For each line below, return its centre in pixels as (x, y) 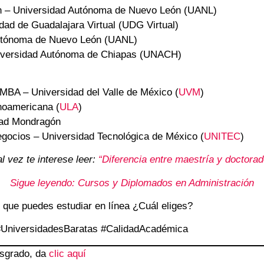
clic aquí (67, 253)
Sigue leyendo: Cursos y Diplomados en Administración (132, 183)
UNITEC (222, 136)
